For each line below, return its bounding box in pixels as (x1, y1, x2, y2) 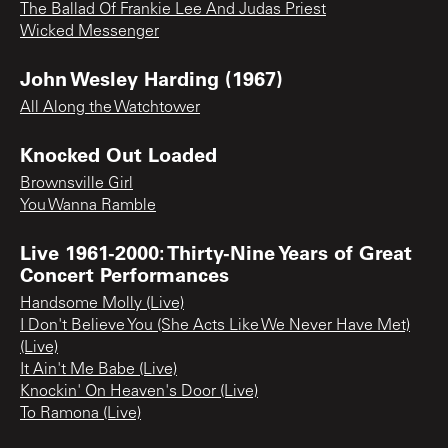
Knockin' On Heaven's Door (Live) (20, 383, 258, 400)
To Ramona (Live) (20, 405, 141, 422)
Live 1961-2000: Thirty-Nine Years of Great (20, 238, 412, 265)
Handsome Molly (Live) (20, 295, 184, 312)
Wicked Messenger (20, 23, 159, 40)
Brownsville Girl (20, 175, 133, 192)
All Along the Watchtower (20, 99, 200, 116)
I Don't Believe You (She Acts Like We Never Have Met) (20, 317, 410, 334)
